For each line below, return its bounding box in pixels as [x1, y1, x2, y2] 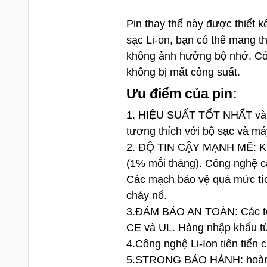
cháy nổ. [126, 190, 167, 202]
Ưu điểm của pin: [126, 86, 237, 102]
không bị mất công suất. [126, 66, 240, 79]
